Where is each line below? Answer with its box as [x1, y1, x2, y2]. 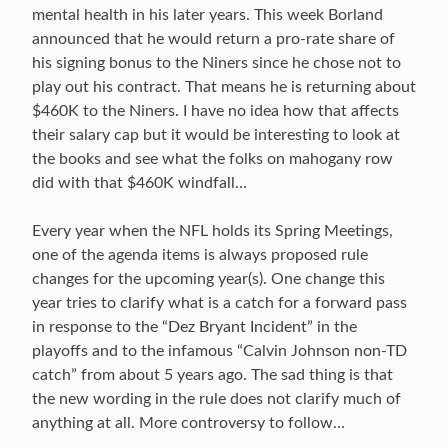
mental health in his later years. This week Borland [32, 7, 383, 23]
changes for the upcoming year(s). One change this [32, 271, 385, 287]
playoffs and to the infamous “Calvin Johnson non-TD [32, 343, 407, 359]
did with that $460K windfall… [32, 175, 247, 191]
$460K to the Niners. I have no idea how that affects [32, 103, 399, 119]
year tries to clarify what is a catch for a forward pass [32, 295, 407, 311]
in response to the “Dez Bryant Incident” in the [32, 319, 357, 335]
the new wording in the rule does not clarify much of [32, 391, 401, 407]
